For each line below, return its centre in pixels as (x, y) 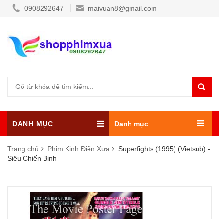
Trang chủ (24, 149)
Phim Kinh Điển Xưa (79, 149)
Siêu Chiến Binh (32, 158)
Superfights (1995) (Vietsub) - (164, 149)
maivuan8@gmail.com (121, 8)
